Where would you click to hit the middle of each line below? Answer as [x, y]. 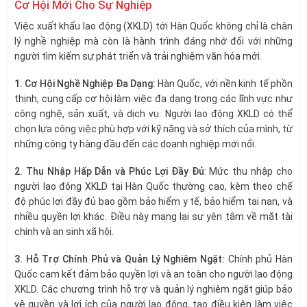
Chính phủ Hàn [260, 259]
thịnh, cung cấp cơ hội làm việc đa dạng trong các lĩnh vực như [153, 98]
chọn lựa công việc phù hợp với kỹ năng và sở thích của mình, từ [153, 128]
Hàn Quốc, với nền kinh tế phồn [225, 83]
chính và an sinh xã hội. [64, 232]
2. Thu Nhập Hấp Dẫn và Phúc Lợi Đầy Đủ [109, 172]
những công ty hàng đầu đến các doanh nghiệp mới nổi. [135, 144]
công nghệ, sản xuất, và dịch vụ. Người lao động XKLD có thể [153, 113]
